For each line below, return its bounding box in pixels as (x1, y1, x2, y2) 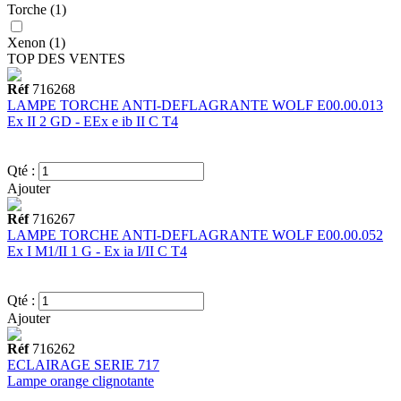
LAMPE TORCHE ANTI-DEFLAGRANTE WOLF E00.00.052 (7, 227, 383, 243)
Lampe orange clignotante (7, 373, 154, 389)
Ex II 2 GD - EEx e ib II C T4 (7, 114, 178, 130)
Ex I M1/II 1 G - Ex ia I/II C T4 (7, 243, 187, 260)
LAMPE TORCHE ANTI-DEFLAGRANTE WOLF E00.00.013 (7, 98, 383, 114)
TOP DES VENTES (7, 51, 129, 67)
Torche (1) (7, 2, 66, 18)
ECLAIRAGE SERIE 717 (7, 357, 159, 373)
